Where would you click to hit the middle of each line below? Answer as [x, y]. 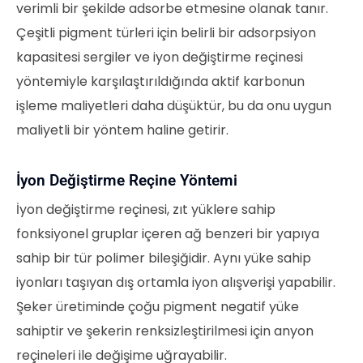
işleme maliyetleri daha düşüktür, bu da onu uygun [174, 106]
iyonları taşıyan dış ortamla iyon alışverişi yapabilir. [176, 283]
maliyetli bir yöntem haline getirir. [122, 130]
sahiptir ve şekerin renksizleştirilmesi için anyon [165, 331]
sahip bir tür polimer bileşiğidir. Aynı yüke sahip [164, 258]
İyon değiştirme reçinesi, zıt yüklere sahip [146, 210]
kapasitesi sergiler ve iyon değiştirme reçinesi [160, 58]
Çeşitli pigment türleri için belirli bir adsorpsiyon [166, 33]
